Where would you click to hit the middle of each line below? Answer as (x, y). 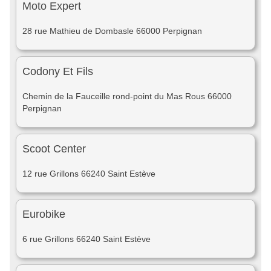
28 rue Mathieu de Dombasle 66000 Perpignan (112, 31)
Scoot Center (54, 149)
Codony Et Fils (58, 71)
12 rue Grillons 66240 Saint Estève (89, 174)
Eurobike (44, 214)
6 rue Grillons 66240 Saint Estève (87, 239)
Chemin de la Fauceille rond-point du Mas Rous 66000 (127, 96)
